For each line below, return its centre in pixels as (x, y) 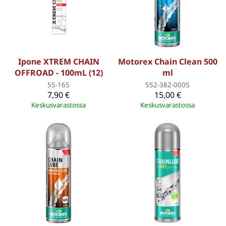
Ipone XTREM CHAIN (59, 62)
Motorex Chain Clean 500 (167, 62)
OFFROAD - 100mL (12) (59, 73)
